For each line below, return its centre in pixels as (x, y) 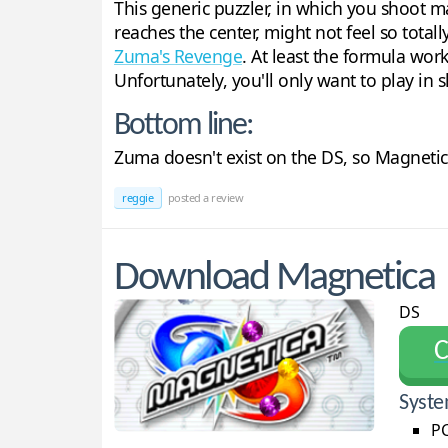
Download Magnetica (274, 279)
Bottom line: (183, 126)
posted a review (204, 198)
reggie (137, 198)
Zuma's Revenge (178, 56)
